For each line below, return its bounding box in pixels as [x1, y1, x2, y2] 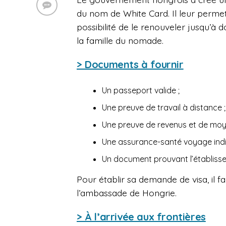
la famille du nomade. [77, 35, 163, 46]
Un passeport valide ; [102, 85, 180, 96]
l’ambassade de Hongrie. [77, 187, 177, 199]
